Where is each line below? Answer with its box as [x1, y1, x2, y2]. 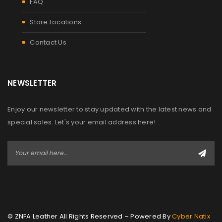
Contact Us [30, 37, 66, 47]
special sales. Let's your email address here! [7, 117, 156, 127]
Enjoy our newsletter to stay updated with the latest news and [7, 104, 212, 114]
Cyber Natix [172, 211, 210, 221]
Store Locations [30, 17, 81, 27]
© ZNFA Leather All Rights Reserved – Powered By [7, 211, 172, 221]
